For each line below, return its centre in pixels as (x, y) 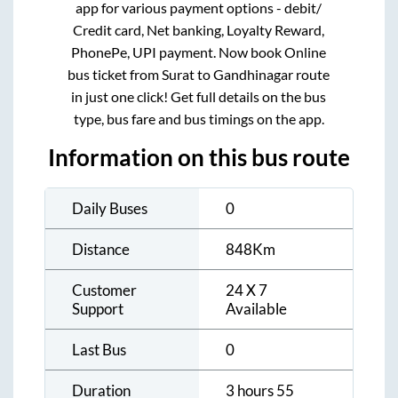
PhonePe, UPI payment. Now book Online (199, 52)
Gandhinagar (254, 74)
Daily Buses (110, 208)
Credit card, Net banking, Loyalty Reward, (199, 29)
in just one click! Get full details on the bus (199, 96)
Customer (104, 290)
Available (256, 308)
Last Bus (99, 349)
